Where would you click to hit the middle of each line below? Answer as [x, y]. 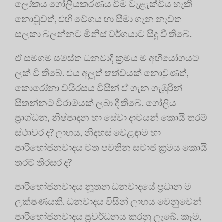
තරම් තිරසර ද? [43, 162]
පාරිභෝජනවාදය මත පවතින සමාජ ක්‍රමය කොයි [111, 147]
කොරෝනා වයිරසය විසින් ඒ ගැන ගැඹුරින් [99, 87]
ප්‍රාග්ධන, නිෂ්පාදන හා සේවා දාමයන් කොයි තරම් [111, 117]
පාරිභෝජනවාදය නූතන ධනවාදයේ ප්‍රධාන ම [103, 186]
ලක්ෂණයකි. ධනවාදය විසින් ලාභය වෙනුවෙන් [108, 201]
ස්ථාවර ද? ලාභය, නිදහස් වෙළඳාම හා [88, 132]
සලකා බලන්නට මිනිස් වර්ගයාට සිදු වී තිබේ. [103, 33]
